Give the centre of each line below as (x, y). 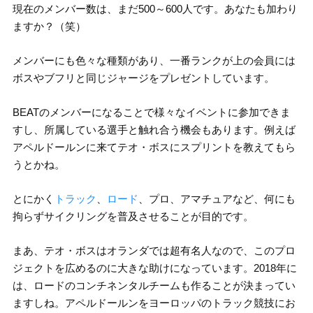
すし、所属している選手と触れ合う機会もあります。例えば (154, 130)
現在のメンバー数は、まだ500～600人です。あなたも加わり (155, 9)
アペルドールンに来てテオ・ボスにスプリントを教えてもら (154, 147)
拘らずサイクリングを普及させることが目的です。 (133, 217)
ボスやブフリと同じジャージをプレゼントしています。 (143, 78)
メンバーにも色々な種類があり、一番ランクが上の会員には (154, 61)
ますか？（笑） (49, 27)
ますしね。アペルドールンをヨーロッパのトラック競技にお (154, 303)
